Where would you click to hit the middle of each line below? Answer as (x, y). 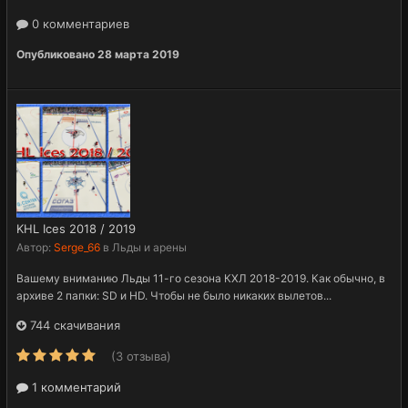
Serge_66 (77, 247)
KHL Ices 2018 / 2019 (76, 228)
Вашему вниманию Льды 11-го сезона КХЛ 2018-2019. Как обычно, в (201, 278)
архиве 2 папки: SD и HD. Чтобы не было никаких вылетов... (174, 295)
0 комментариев (79, 23)
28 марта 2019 (138, 54)
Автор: (35, 247)
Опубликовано (57, 54)
